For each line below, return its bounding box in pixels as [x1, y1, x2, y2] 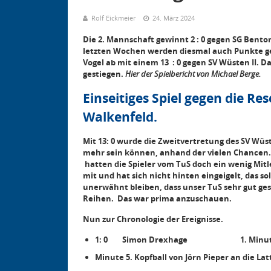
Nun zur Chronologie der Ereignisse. [83, 214, 223, 224]
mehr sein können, [83, 147, 160, 158]
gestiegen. [83, 68, 125, 79]
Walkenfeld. [83, 108, 157, 125]
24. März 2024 [152, 13, 195, 22]
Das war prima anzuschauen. [117, 193, 232, 204]
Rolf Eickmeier [91, 13, 135, 22]
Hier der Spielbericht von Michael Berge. [125, 68, 261, 79]
